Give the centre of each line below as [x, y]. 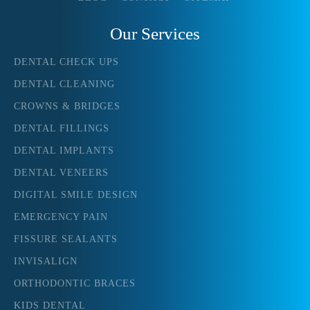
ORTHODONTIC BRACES [75, 284]
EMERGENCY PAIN [61, 217]
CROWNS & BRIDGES [67, 107]
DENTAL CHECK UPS [66, 62]
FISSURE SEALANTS [66, 239]
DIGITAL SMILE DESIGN [76, 195]
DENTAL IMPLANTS [64, 151]
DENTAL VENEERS [61, 173]
